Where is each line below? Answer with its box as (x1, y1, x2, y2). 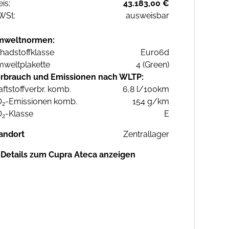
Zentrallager (123, 129, 169, 140)
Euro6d (141, 48, 169, 58)
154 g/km (132, 97, 169, 107)
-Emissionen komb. (5, 97, 77, 107)
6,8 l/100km (123, 84, 169, 95)
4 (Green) (136, 60, 169, 70)
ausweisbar (126, 11, 169, 21)
